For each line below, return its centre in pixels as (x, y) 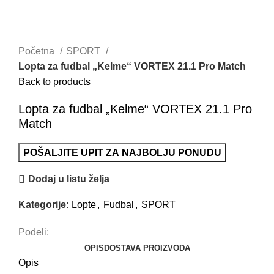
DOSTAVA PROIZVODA (147, 248)
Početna (38, 51)
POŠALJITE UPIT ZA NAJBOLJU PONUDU (122, 152)
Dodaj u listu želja (69, 179)
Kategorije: (44, 204)
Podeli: (34, 232)
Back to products (54, 81)
